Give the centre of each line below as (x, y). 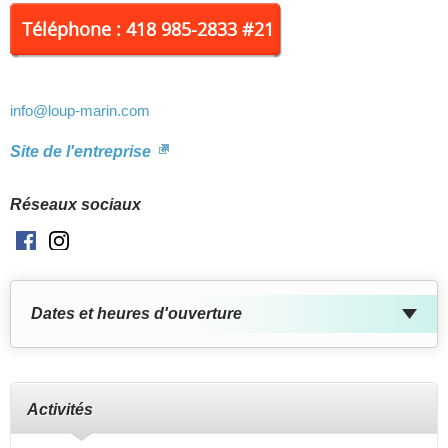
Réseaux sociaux (75, 204)
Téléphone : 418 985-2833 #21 (148, 28)
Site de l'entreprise (82, 151)
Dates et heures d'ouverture (136, 313)
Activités (60, 409)
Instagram (104, 242)
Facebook (70, 242)
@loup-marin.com (91, 110)
